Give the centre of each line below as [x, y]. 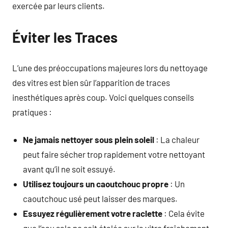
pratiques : [32, 112]
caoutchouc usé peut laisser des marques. [101, 198]
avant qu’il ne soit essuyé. [69, 169]
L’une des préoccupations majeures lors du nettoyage [110, 67]
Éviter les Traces [65, 37]
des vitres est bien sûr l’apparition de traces [91, 82]
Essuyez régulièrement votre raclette [93, 213]
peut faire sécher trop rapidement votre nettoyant [114, 154]
